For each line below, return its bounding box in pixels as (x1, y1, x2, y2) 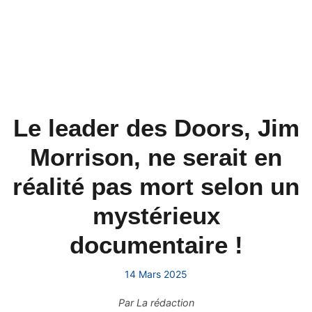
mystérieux (92, 202, 220, 229)
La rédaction (136, 297, 194, 309)
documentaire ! (69, 231, 243, 258)
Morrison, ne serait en (30, 143, 282, 171)
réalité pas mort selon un (13, 173, 299, 200)
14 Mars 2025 (125, 268, 187, 280)
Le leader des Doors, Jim (13, 114, 299, 141)
